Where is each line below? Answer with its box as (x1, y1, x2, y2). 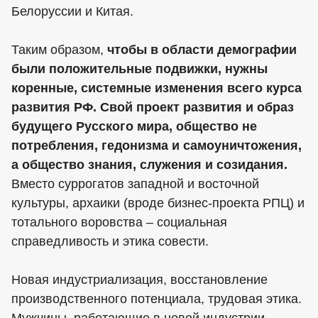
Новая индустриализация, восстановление (11, 273, 268, 287)
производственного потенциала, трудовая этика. (11, 292, 302, 307)
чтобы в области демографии (107, 43, 297, 57)
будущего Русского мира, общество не (11, 119, 257, 134)
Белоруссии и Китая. (11, 4, 133, 19)
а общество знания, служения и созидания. (11, 158, 287, 172)
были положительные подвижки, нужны (11, 62, 268, 77)
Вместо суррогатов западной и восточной (11, 177, 259, 192)
